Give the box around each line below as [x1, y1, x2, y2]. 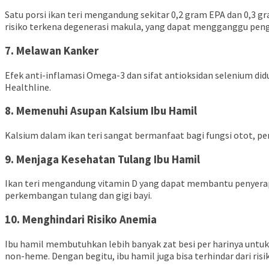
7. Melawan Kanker [5, 43, 101, 58]
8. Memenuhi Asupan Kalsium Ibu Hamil [5, 104, 197, 118]
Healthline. [5, 80, 51, 93]
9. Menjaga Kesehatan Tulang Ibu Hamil [5, 152, 200, 166]
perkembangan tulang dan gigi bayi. [5, 189, 154, 202]
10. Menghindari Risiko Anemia [5, 213, 157, 227]
